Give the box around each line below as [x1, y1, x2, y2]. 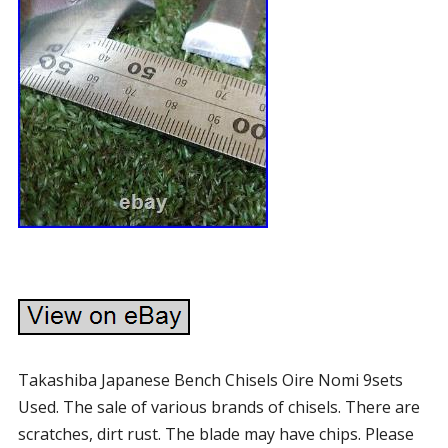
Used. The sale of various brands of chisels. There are [17, 396, 420, 418]
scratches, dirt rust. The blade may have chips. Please [17, 423, 414, 445]
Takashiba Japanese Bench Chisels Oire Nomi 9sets [17, 369, 403, 391]
